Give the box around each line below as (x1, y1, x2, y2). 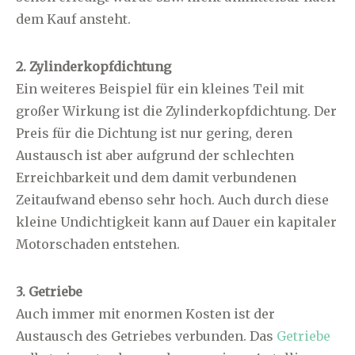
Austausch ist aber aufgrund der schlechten (16, 147, 294, 163)
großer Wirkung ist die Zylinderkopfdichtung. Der (16, 102, 337, 119)
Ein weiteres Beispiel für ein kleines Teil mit (16, 80, 304, 97)
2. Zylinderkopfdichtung (16, 58, 171, 74)
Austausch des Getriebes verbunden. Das (16, 327, 277, 344)
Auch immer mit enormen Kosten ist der (16, 305, 275, 322)
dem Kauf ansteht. (16, 10, 131, 27)
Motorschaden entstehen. (16, 235, 180, 252)
